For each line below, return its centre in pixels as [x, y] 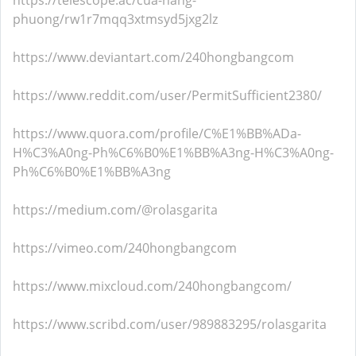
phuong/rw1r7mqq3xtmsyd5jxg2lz [115, 19]
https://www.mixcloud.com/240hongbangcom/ [152, 286]
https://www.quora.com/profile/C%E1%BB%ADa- [157, 133]
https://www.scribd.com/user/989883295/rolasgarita [170, 324]
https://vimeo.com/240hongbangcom [125, 248]
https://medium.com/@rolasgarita [115, 210]
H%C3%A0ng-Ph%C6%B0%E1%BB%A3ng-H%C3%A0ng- [173, 153]
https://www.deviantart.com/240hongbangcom [153, 57]
